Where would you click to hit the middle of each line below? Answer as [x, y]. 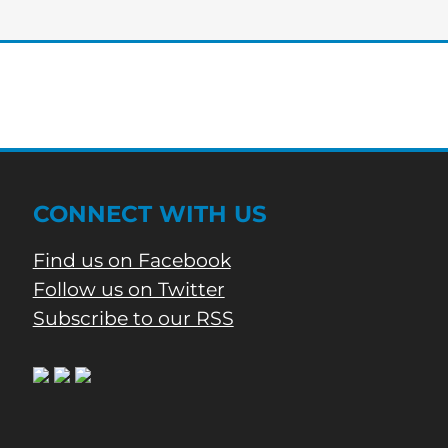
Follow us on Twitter [128, 290]
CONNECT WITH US [149, 214]
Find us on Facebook [131, 261]
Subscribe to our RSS [133, 319]
